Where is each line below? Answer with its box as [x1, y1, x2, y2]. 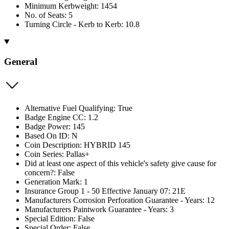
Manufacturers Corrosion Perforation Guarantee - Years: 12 [25, 195, 215, 204]
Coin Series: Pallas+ [25, 149, 89, 158]
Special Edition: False [25, 214, 95, 223]
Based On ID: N [25, 131, 78, 140]
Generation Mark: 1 [25, 177, 88, 186]
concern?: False [25, 168, 75, 177]
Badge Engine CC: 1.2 [25, 112, 98, 122]
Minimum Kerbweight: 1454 [25, 2, 117, 11]
